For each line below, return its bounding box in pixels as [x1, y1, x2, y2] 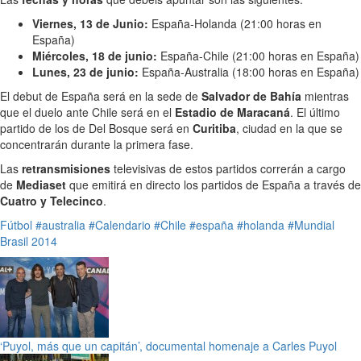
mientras [301, 88, 349, 105]
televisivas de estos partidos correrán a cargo [110, 160, 346, 177]
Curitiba [193, 120, 236, 137]
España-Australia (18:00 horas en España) [139, 64, 359, 81]
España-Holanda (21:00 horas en [148, 15, 322, 32]
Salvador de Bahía [201, 88, 301, 105]
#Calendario [89, 217, 151, 234]
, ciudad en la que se [236, 120, 342, 137]
